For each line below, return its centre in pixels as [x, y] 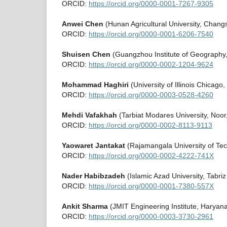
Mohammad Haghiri [95, 85]
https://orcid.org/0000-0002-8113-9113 [150, 125]
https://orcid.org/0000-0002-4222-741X [151, 156]
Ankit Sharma [85, 206]
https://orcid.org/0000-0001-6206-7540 [151, 34]
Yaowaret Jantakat [93, 146]
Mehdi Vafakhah [89, 115]
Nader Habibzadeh [93, 176]
